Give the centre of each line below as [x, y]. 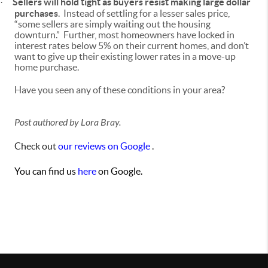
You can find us [46, 171]
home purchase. [47, 67]
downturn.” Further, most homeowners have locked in [124, 34]
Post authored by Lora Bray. [68, 122]
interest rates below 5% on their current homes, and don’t [132, 45]
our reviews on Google [104, 146]
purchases [36, 13]
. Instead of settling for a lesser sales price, [144, 13]
